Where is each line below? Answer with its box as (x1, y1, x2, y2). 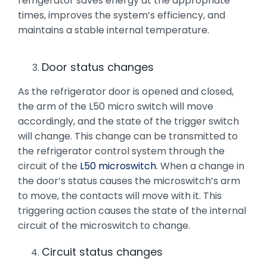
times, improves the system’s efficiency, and (17, 8, 225, 22)
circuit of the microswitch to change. (17, 218, 190, 232)
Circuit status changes (41, 244, 163, 259)
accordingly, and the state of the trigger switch (17, 114, 239, 128)
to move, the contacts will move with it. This (17, 188, 222, 203)
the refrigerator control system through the (17, 144, 225, 158)
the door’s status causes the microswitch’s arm (17, 173, 240, 188)
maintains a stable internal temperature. (17, 23, 209, 37)
